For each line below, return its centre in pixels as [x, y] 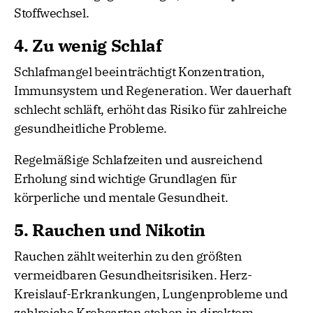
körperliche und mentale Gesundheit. [121, 198]
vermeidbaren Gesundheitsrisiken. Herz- [133, 275]
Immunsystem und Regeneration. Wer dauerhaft [153, 91]
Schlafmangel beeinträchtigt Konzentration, [139, 72]
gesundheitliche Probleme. [90, 129]
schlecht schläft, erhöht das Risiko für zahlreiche [151, 110]
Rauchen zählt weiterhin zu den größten [128, 256]
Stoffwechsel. [52, 13]
